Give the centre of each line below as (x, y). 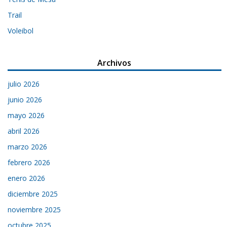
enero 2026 (27, 178)
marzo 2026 (28, 147)
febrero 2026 (29, 163)
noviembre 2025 (34, 210)
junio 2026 (25, 100)
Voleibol (21, 31)
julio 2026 (24, 84)
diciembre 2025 (33, 194)
